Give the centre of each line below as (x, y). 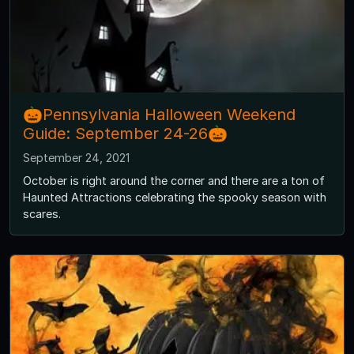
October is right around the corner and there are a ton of (174, 181)
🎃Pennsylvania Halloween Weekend (159, 115)
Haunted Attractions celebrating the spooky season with (175, 198)
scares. (42, 214)
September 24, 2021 (76, 158)
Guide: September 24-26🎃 (125, 134)
